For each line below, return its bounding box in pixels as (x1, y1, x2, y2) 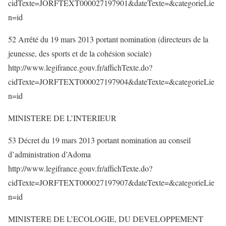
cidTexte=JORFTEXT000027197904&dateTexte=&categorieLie (8, 76, 214, 87)
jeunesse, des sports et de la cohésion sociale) (8, 48, 151, 59)
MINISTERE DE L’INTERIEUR (8, 112, 117, 123)
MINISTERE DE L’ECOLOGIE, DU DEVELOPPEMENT (8, 213, 203, 224)
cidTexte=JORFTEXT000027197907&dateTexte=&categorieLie (8, 177, 214, 188)
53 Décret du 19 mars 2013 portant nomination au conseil (8, 135, 191, 145)
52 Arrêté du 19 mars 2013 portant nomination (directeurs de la (8, 34, 208, 44)
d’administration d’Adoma (8, 149, 91, 159)
